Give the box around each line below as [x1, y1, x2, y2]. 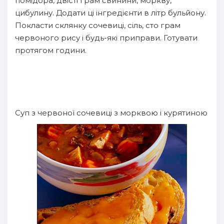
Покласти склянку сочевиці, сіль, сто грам [15, 20, 180, 30]
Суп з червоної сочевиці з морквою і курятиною [15, 108, 207, 117]
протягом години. [15, 45, 86, 55]
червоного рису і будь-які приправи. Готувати [15, 33, 197, 42]
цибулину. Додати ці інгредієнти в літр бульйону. [15, 8, 206, 17]
